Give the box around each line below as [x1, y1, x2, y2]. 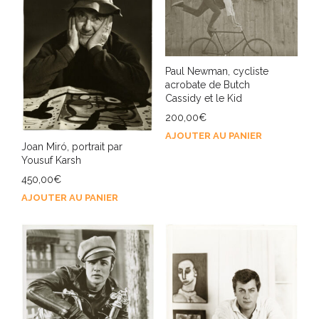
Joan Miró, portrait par [21, 140, 122, 152]
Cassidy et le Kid [164, 92, 242, 104]
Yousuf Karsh [21, 154, 81, 166]
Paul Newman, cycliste [164, 65, 268, 77]
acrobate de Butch [164, 78, 250, 90]
